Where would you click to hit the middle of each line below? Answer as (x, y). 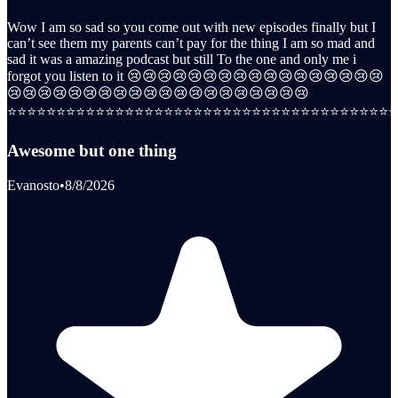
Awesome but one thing (92, 151)
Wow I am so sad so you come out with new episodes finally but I (191, 27)
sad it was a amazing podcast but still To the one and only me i (182, 59)
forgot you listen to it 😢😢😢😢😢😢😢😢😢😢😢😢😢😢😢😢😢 (195, 76)
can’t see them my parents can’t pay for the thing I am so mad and (191, 43)
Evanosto (33, 186)
